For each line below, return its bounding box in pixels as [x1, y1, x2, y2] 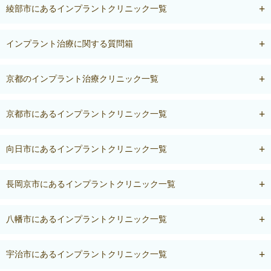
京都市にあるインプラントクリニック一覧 [6, 109, 167, 119]
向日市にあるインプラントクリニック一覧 [6, 144, 167, 154]
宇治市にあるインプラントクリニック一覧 [6, 249, 167, 259]
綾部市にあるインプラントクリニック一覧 [6, 4, 167, 13]
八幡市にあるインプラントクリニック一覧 [6, 214, 167, 224]
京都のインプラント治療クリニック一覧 [6, 74, 158, 83]
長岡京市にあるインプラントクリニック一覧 [6, 179, 175, 189]
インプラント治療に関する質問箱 [6, 39, 133, 48]
